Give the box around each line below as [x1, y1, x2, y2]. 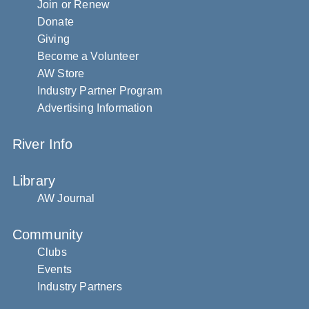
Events [37, 263, 72, 275]
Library [12, 173, 56, 188]
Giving [37, 33, 70, 45]
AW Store [37, 68, 85, 79]
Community [12, 227, 83, 242]
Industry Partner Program [37, 85, 162, 97]
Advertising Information [37, 102, 152, 114]
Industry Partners [37, 281, 122, 292]
